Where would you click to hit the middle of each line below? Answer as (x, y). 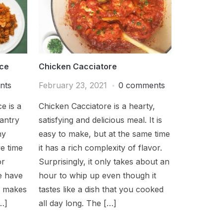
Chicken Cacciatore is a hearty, (97, 106)
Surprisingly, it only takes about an (104, 161)
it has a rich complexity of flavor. (101, 147)
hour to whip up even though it (98, 175)
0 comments (142, 85)
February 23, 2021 (73, 85)
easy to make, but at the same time (105, 134)
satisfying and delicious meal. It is (101, 120)
